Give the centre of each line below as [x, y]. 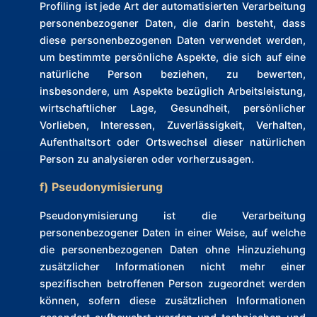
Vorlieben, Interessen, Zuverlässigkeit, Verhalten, [173, 125]
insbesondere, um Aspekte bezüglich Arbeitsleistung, [173, 91]
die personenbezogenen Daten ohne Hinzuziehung [173, 250]
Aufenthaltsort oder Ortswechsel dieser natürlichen [173, 142]
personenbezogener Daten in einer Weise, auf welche [173, 233]
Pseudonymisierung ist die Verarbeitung [173, 216]
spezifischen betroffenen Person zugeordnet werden [173, 284]
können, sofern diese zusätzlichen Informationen [173, 301]
